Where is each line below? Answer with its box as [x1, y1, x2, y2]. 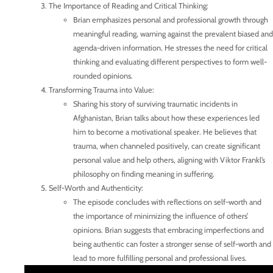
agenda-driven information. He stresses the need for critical [73, 43, 268, 52]
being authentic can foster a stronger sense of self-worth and [73, 239, 271, 249]
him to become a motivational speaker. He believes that [73, 127, 257, 136]
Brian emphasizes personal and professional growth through [73, 15, 268, 24]
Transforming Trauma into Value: [49, 85, 154, 94]
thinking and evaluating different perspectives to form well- [73, 57, 267, 66]
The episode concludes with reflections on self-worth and [73, 197, 261, 207]
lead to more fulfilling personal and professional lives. [73, 253, 247, 263]
